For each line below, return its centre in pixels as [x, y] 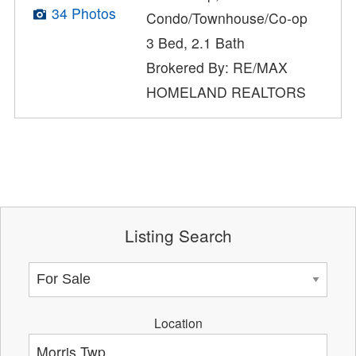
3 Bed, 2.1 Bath [196, 42]
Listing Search [178, 236]
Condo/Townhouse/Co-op [227, 17]
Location [178, 322]
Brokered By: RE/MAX [217, 67]
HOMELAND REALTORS [226, 91]
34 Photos [83, 14]
